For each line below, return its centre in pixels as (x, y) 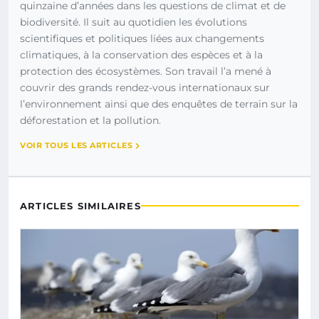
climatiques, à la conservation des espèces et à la (141, 55)
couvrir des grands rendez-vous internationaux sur (145, 88)
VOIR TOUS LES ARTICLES (76, 146)
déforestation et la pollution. (90, 121)
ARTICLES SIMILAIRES (80, 206)
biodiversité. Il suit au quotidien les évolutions (134, 22)
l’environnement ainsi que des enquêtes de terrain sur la (159, 104)
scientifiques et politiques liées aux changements (142, 39)
